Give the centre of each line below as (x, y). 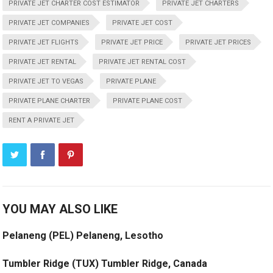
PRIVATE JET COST (143, 23)
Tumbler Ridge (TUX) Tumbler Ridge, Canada (105, 264)
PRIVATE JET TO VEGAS (46, 82)
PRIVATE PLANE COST (148, 101)
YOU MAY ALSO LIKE (60, 209)
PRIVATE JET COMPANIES (49, 23)
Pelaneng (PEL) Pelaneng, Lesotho (83, 236)
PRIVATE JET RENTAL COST (143, 62)
